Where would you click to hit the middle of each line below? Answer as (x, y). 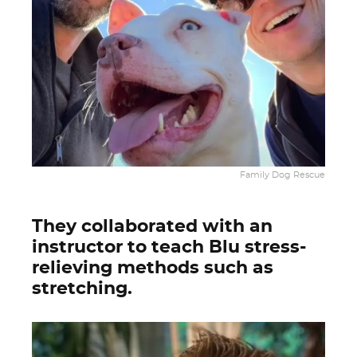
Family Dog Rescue (282, 175)
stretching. (82, 288)
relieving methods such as (153, 268)
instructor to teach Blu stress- (169, 247)
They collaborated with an (152, 226)
